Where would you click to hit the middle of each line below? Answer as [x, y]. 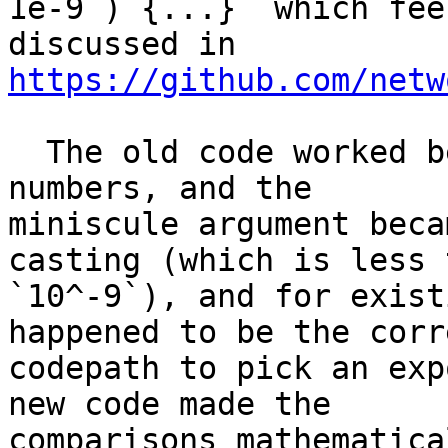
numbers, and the [160, 188]
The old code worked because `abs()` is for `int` [27, 152]
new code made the [169, 404]
